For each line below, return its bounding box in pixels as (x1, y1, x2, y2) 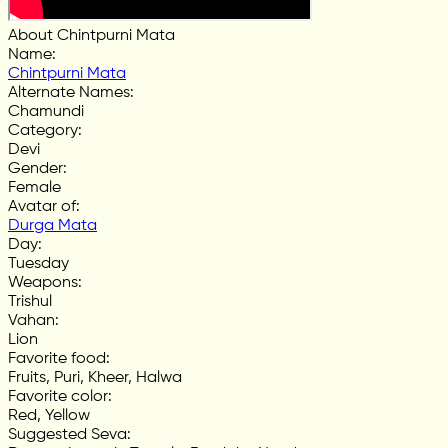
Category (8, 122, 78, 139)
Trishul (8, 293, 52, 310)
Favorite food (8, 350, 106, 367)
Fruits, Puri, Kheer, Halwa (8, 369, 182, 386)
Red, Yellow (8, 407, 90, 424)
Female (8, 179, 61, 196)
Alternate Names (8, 84, 130, 101)
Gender (8, 160, 63, 177)
